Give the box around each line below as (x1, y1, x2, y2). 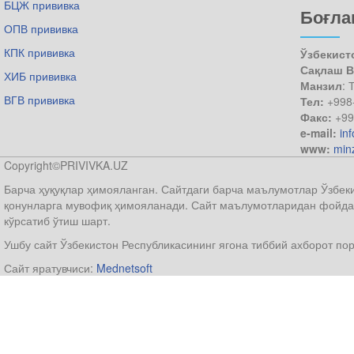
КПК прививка (4, 43, 75, 60)
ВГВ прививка (4, 91, 75, 107)
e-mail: (300, 124, 340, 141)
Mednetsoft (96, 259, 153, 276)
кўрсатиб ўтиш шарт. (4, 212, 111, 228)
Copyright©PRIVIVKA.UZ (4, 156, 128, 173)
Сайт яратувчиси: (4, 259, 96, 276)
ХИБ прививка (4, 67, 77, 84)
